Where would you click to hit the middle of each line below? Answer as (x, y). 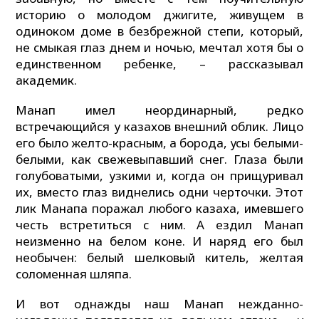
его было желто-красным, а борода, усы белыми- (159, 143)
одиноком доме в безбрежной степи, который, (159, 31)
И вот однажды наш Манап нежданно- (159, 303)
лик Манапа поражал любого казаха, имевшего (159, 209)
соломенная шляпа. (74, 274)
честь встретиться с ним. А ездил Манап (159, 225)
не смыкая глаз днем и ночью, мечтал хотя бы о (159, 48)
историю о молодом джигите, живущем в (159, 15)
